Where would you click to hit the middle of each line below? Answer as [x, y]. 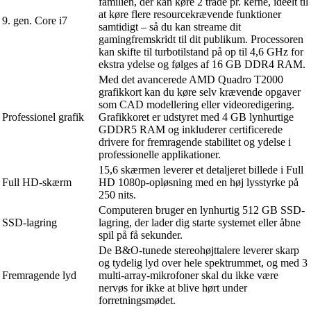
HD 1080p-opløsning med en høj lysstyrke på [199, 182]
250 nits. [117, 194]
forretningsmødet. [137, 300]
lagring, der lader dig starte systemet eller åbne [200, 222]
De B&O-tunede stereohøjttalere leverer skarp [199, 250]
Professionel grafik [43, 117]
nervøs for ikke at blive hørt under [173, 287]
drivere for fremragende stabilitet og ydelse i [195, 142]
